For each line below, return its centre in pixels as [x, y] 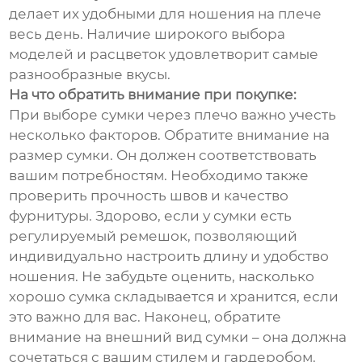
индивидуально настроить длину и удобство [169, 257]
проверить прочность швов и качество [149, 196]
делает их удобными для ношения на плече [166, 14]
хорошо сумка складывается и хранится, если [174, 297]
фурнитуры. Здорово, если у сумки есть [151, 216]
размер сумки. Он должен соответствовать [163, 156]
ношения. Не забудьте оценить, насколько [162, 277]
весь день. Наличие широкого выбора [147, 34]
